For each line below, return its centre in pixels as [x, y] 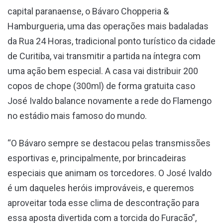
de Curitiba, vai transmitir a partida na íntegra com [104, 56]
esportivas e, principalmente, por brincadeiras [97, 158]
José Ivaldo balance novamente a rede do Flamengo [110, 101]
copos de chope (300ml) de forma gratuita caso [101, 86]
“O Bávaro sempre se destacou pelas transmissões [109, 143]
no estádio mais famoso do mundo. [77, 115]
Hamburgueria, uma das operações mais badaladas [108, 26]
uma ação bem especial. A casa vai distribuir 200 [103, 71]
